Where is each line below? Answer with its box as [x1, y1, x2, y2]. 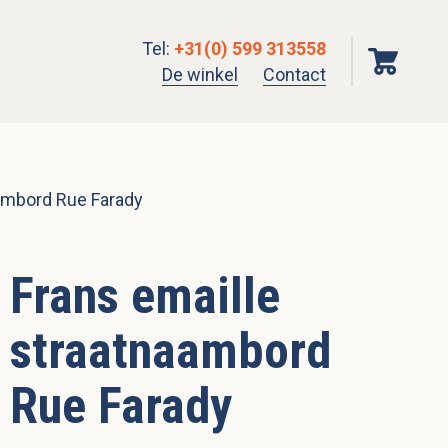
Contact [263, 63, 326, 85]
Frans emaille [10, 267, 280, 326]
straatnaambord [10, 322, 331, 381]
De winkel [162, 63, 238, 85]
